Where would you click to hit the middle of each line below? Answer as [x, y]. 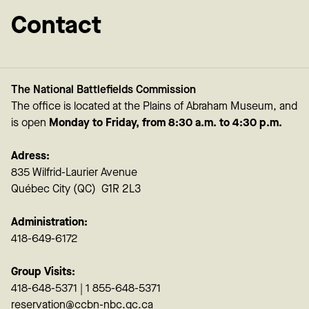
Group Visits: [43, 272]
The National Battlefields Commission [103, 90]
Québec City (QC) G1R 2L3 [77, 189]
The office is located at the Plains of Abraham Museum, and [154, 106]
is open [30, 123]
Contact [56, 26]
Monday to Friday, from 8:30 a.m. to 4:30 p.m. [166, 123]
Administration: [51, 222]
